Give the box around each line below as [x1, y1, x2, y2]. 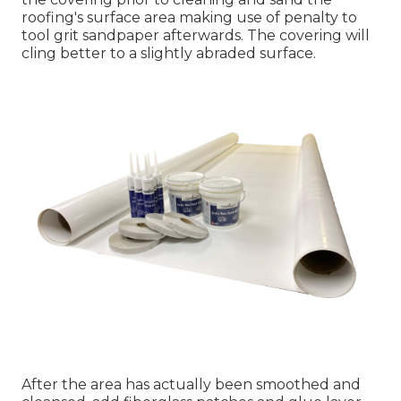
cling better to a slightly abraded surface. [21, 44, 316, 62]
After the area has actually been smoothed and [21, 375, 361, 393]
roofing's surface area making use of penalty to [21, 8, 357, 26]
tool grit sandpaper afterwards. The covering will [21, 26, 370, 44]
